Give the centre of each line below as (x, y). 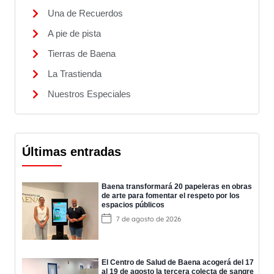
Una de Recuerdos (85, 13)
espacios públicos (133, 205)
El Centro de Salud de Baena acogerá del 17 (178, 263)
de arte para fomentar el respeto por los (171, 196)
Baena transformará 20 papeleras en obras (177, 187)
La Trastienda (75, 74)
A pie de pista (74, 34)
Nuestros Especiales (89, 94)
